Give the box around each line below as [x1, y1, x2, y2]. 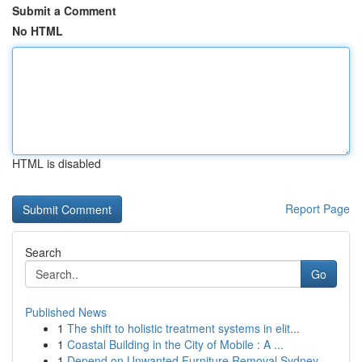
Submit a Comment [12, 2, 116, 19]
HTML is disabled [12, 155, 101, 171]
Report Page [285, 200, 350, 217]
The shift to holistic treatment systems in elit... [67, 320, 300, 336]
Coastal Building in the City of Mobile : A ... [67, 336, 284, 352]
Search [25, 244, 61, 260]
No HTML [12, 23, 63, 39]
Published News [25, 304, 107, 320]
